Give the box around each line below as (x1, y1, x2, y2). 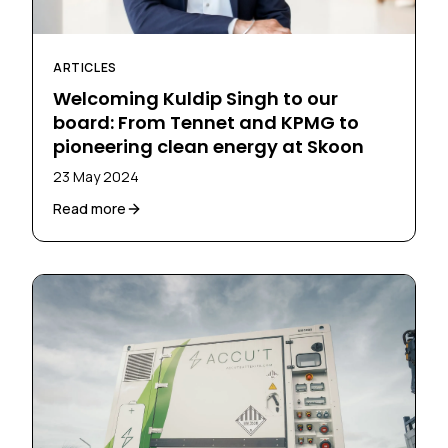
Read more (53, 199, 126, 219)
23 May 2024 (53, 167, 139, 187)
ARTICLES (53, 59, 117, 77)
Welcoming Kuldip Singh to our (53, 86, 338, 112)
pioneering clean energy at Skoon (53, 134, 364, 160)
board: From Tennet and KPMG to (53, 110, 359, 136)
